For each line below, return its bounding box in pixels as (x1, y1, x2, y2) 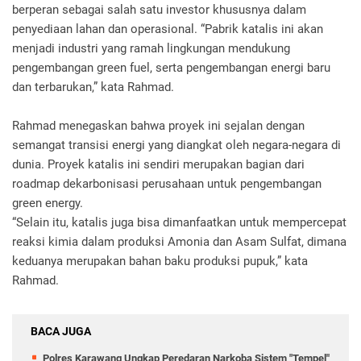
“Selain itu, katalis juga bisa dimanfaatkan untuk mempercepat (12, 214, 346, 230)
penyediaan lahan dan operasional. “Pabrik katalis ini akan (12, 21, 323, 36)
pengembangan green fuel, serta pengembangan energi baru (12, 60, 330, 75)
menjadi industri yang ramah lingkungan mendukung (12, 40, 290, 56)
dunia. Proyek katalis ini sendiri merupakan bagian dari (12, 156, 305, 172)
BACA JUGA (31, 324, 91, 338)
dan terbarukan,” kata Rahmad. (12, 79, 177, 94)
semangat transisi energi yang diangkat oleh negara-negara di (12, 137, 341, 152)
